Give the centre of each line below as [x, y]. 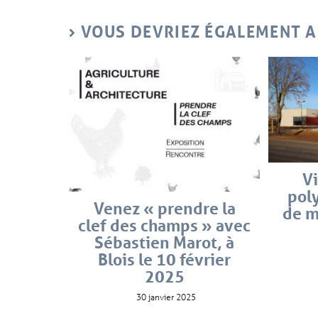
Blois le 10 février [165, 260]
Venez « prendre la [164, 209]
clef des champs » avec [165, 226]
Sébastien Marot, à [165, 243]
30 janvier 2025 [166, 297]
